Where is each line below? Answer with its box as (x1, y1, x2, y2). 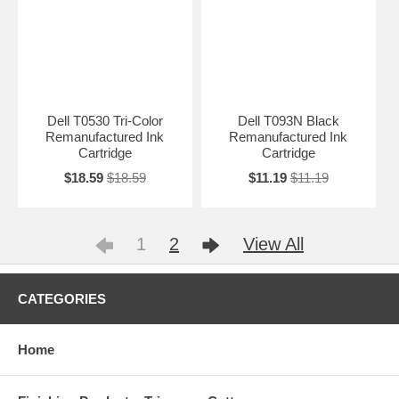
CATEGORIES (18, 290, 106, 306)
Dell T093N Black (237, 112, 339, 128)
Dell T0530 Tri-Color (46, 112, 163, 128)
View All (243, 233, 304, 254)
